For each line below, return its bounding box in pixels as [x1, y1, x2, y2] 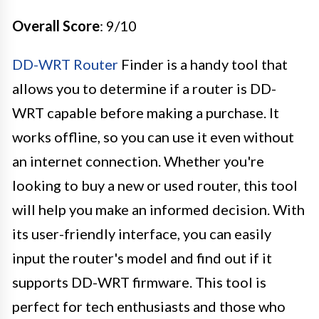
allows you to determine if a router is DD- [12, 79, 276, 97]
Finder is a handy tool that [118, 55, 288, 73]
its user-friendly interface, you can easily [12, 224, 271, 242]
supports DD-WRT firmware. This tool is [12, 273, 266, 291]
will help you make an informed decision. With [12, 200, 305, 218]
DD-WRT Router [12, 55, 118, 73]
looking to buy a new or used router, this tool [12, 176, 298, 194]
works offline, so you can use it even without [12, 127, 294, 145]
